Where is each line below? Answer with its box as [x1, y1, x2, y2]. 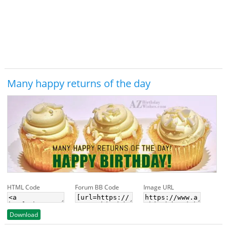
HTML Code [7, 183, 40, 192]
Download [9, 210, 38, 219]
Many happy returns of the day [7, 76, 150, 90]
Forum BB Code [75, 183, 120, 192]
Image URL [143, 183, 174, 192]
